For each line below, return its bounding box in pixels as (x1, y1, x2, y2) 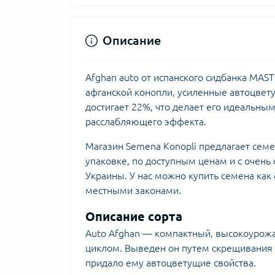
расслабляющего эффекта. (85, 116, 206, 127)
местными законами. (85, 185, 181, 196)
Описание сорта (85, 209, 182, 223)
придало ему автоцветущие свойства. (85, 257, 256, 268)
